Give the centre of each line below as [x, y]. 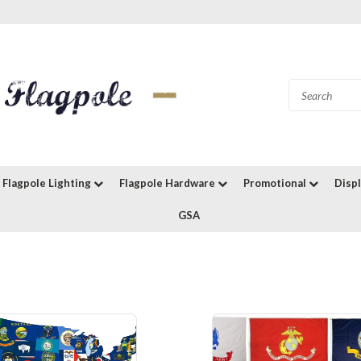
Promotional [276, 183]
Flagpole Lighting [48, 183]
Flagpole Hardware [168, 183]
